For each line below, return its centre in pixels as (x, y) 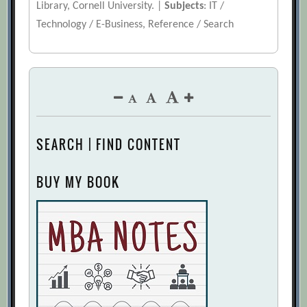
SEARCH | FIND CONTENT (109, 145)
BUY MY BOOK (78, 183)
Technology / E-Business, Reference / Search (135, 25)
